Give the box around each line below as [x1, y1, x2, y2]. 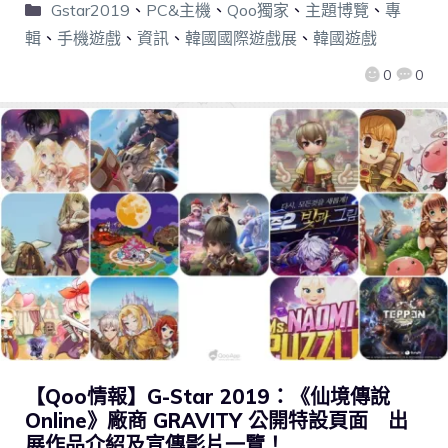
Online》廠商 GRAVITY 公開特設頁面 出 [25, 408, 408, 434]
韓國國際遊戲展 [185, 27, 297, 48]
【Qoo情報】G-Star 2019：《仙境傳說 [25, 384, 390, 410]
